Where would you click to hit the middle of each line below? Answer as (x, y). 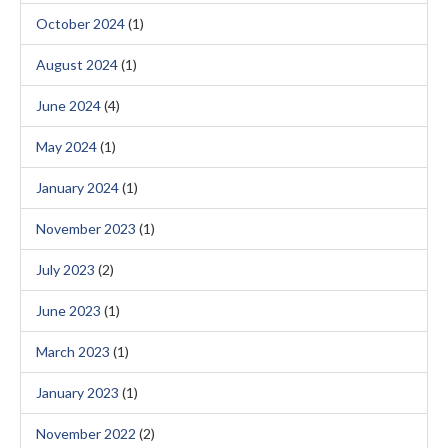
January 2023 (77, 392)
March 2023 (73, 351)
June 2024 (68, 105)
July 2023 (65, 269)
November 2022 (86, 433)
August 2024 (77, 64)
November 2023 (86, 228)
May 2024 (66, 146)
